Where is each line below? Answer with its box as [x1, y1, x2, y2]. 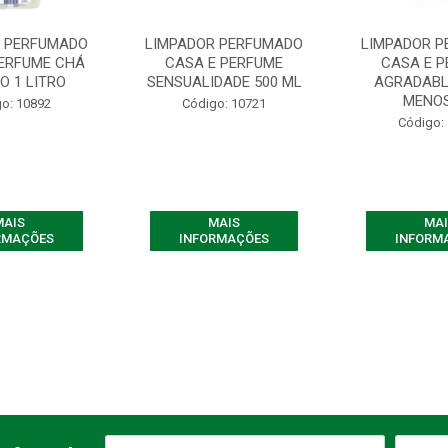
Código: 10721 [182, 96, 267, 111]
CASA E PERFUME [165, 54, 284, 72]
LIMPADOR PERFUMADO [145, 35, 304, 53]
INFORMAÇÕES [179, 231, 270, 246]
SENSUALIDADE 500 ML [146, 73, 302, 91]
